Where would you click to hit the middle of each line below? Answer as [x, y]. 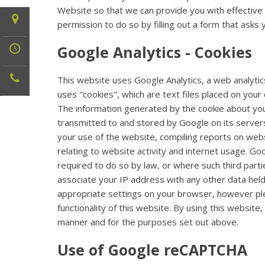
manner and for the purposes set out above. [148, 222]
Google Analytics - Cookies [155, 52]
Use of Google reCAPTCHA [152, 250]
